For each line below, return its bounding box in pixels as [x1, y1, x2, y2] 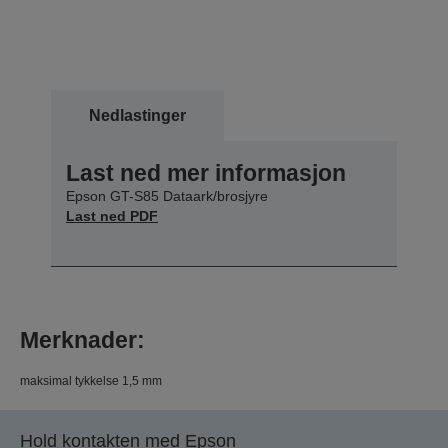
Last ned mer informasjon [66, 159, 346, 186]
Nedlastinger [89, 106, 186, 124]
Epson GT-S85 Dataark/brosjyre [66, 187, 268, 204]
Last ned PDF [66, 207, 158, 224]
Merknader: [20, 326, 145, 353]
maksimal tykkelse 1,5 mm [20, 373, 162, 388]
